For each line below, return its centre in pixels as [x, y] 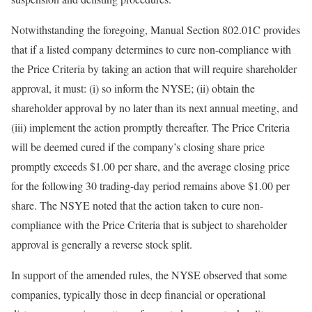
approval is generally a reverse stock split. [102, 244]
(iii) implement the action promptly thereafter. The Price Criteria [150, 127]
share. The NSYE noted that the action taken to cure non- [137, 205]
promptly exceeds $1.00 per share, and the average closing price [150, 166]
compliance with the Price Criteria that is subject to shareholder [149, 225]
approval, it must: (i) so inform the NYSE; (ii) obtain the [133, 88]
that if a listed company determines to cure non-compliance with [151, 49]
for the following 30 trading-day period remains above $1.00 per [150, 186]
